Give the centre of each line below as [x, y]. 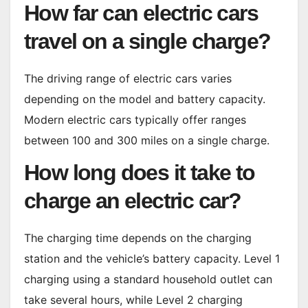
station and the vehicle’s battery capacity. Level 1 [152, 259]
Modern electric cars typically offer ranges [135, 119]
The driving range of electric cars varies [128, 78]
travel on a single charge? [147, 41]
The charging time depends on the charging [138, 238]
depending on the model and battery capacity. [145, 99]
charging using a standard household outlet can [148, 279]
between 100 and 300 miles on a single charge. [147, 140]
